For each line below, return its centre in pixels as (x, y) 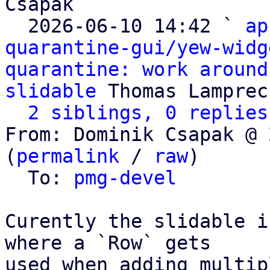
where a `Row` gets (108, 243)
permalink (68, 156)
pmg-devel (125, 178)
